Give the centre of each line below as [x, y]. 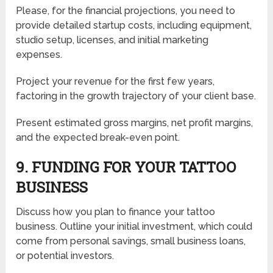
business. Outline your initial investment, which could [134, 227]
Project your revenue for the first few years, [115, 82]
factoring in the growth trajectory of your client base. [136, 96]
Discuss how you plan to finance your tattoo [116, 212]
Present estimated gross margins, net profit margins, [135, 123]
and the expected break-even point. [98, 138]
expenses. [39, 55]
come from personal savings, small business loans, [131, 241]
